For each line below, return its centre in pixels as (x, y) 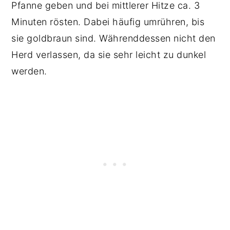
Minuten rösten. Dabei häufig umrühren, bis (108, 22)
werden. (31, 71)
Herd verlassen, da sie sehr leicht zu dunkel (109, 55)
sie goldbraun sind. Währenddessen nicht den (113, 39)
